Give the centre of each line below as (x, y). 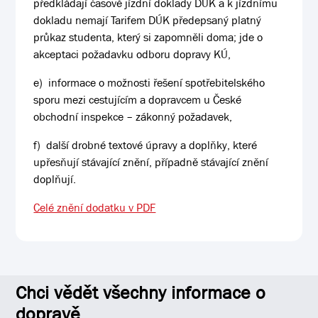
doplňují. (58, 179)
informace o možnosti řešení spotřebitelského (155, 83)
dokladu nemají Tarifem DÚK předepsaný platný (148, 20)
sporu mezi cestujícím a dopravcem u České (138, 100)
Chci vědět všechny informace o (141, 293)
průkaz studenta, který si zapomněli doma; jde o (148, 37)
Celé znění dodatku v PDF (95, 208)
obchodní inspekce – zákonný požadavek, (133, 117)
